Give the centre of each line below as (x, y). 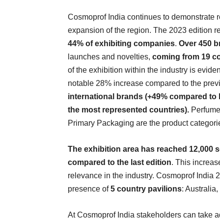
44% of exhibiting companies (121, 43)
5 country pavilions (146, 189)
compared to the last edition (120, 162)
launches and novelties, (110, 57)
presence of (89, 189)
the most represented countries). (129, 110)
